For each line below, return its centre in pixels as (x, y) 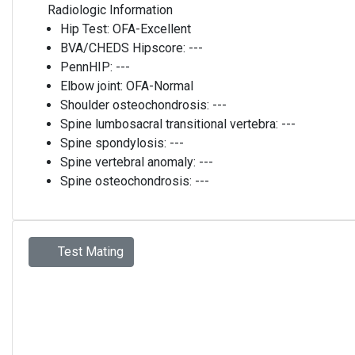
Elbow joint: (93, 86)
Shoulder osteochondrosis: (136, 105)
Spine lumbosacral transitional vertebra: (171, 124)
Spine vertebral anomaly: (130, 162)
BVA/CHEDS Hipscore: (124, 48)
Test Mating (89, 252)
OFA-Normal (160, 86)
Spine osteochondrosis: (128, 181)
